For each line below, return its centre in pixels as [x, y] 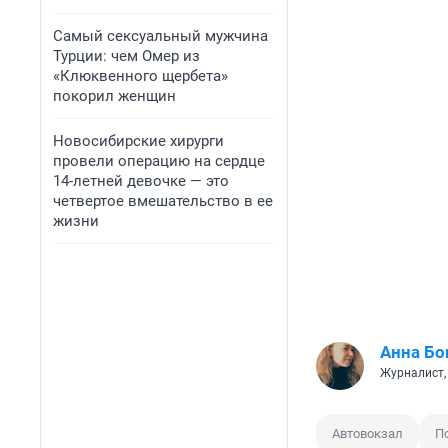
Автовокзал [367, 434]
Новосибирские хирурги [138, 141]
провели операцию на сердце [159, 161]
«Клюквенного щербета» [140, 76]
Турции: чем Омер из [126, 56]
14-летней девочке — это [141, 181]
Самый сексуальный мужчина [160, 36]
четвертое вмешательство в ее [163, 201]
